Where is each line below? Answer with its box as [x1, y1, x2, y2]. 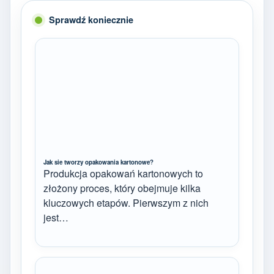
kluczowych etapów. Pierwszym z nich [43, 196, 209, 210]
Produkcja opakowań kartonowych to [43, 166, 203, 181]
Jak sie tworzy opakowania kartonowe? [43, 158, 154, 167]
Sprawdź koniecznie [49, 13, 133, 26]
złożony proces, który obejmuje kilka [43, 181, 201, 196]
